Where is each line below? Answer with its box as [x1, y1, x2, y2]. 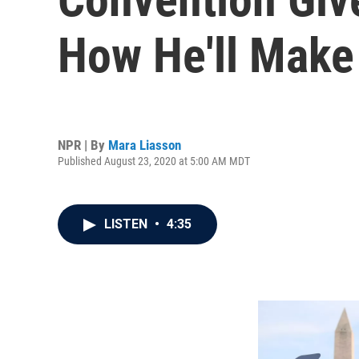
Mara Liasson [108, 136, 181, 153]
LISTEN [104, 216, 151, 232]
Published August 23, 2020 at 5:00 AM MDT [58, 154, 250, 167]
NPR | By [58, 136, 108, 153]
